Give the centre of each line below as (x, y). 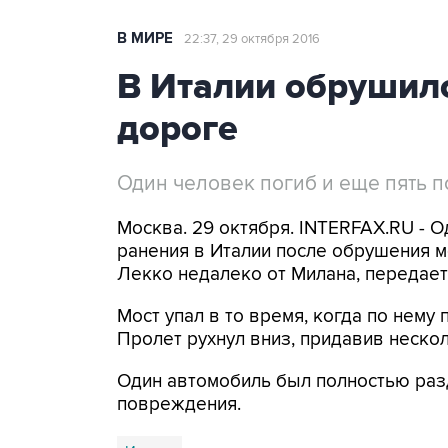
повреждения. (179, 404)
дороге (177, 129)
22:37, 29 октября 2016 (252, 39)
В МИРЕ (145, 38)
